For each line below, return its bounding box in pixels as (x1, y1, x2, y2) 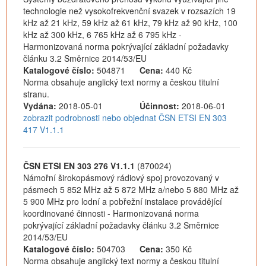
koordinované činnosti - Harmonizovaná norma (23, 207, 199, 219)
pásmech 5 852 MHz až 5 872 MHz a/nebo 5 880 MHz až (23, 183, 239, 195)
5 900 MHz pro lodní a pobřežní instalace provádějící (23, 195, 222, 207)
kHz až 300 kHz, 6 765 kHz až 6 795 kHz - (23, 28, 182, 40)
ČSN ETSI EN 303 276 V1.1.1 (23, 160, 135, 172)
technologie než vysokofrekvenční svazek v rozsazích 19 (23, 5, 236, 17)
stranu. (23, 88, 49, 100)
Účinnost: (140, 100, 179, 112)
